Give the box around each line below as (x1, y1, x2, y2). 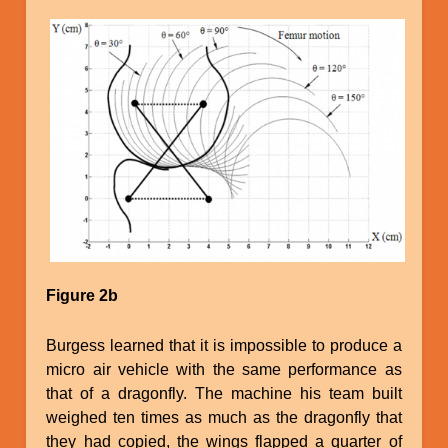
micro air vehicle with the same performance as (46, 360, 402, 378)
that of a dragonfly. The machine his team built (46, 384, 402, 402)
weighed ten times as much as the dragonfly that (46, 408, 402, 426)
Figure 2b (46, 286, 119, 304)
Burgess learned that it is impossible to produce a (46, 336, 402, 354)
